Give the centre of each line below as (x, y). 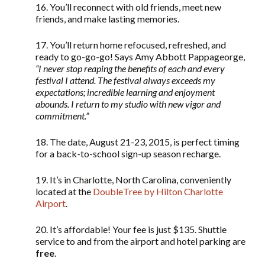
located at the (64, 192)
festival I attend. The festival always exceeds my (125, 80)
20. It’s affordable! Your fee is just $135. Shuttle (131, 230)
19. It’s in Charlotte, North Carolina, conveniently (133, 180)
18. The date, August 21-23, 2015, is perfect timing (138, 142)
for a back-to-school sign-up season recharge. (128, 154)
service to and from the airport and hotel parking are (140, 241)
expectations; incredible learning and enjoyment (125, 92)
